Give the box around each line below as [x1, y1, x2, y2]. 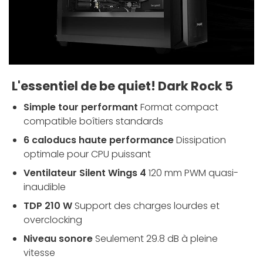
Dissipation [176, 133, 226, 147]
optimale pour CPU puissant [23, 147, 151, 161]
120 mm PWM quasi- [149, 166, 238, 180]
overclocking [23, 213, 82, 227]
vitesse [23, 245, 55, 259]
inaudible [23, 180, 66, 194]
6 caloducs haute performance [23, 133, 174, 147]
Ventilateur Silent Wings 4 [23, 166, 146, 180]
